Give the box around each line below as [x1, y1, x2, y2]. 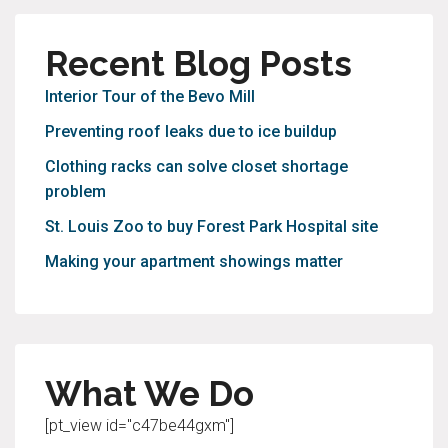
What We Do [45, 373, 254, 414]
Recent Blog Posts [45, 43, 352, 84]
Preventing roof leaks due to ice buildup [45, 122, 337, 141]
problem [45, 182, 106, 201]
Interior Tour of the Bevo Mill [45, 87, 255, 106]
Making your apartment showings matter [45, 252, 343, 271]
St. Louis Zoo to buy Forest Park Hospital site [45, 217, 378, 236]
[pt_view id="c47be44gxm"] [45, 416, 234, 435]
